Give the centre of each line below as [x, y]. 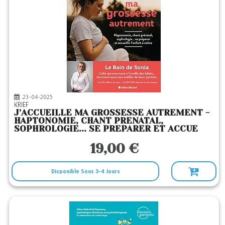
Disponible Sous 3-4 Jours [85, 171]
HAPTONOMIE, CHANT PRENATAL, [89, 121]
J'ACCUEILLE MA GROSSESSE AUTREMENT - [112, 113]
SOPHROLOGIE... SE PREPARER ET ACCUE [106, 129]
